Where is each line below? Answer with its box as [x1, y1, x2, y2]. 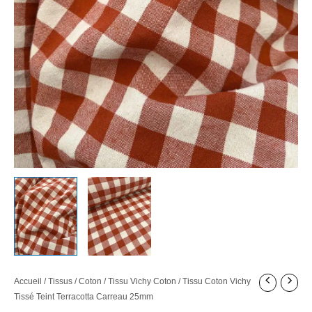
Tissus [48, 276, 72, 287]
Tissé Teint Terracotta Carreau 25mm [14, 292, 153, 302]
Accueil [14, 276, 42, 287]
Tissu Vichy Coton [108, 276, 176, 287]
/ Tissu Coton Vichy [176, 276, 251, 287]
